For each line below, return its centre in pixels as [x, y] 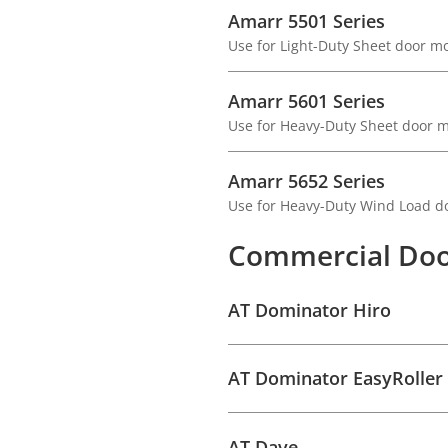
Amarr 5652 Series [306, 181]
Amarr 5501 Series [306, 21]
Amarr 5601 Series [306, 101]
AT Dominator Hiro [309, 309]
